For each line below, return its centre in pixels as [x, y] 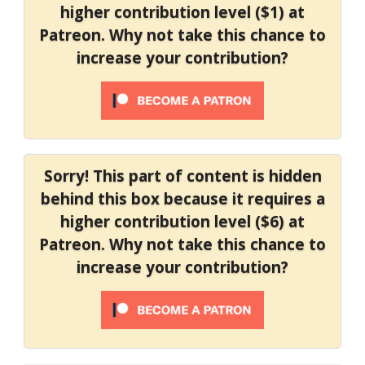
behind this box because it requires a [182, 198]
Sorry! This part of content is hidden [182, 175]
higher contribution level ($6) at [182, 221]
